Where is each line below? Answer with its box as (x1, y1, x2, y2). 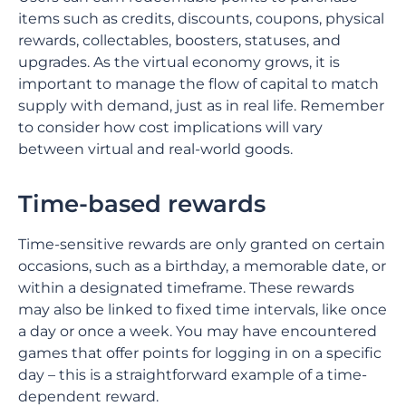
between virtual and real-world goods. (18, 140, 293, 158)
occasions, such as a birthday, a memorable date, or (18, 257, 386, 275)
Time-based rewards (18, 189, 266, 218)
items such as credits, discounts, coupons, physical (18, 10, 384, 27)
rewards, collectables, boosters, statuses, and (18, 32, 341, 49)
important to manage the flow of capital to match (18, 75, 379, 92)
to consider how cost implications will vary (18, 119, 323, 136)
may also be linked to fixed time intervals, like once (18, 301, 387, 318)
